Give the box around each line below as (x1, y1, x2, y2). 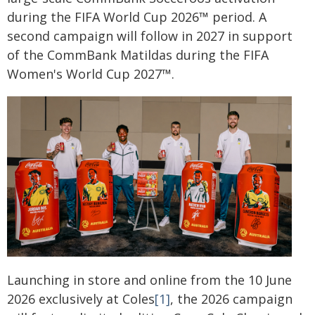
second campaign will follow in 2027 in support (7, 27, 292, 44)
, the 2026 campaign (170, 290, 292, 307)
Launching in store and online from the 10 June (7, 271, 292, 288)
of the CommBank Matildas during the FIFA (7, 46, 269, 63)
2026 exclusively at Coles (7, 290, 155, 307)
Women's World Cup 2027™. (7, 65, 174, 82)
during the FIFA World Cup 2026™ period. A (7, 8, 266, 25)
